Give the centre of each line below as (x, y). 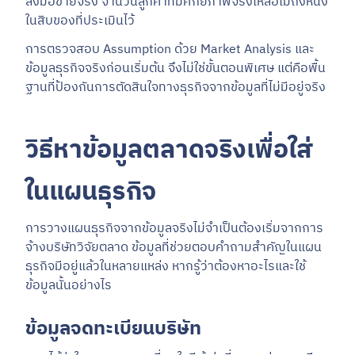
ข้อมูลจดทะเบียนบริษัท (113, 328)
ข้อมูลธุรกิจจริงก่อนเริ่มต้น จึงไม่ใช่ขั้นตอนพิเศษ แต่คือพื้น (176, 68)
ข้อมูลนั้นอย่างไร (69, 285)
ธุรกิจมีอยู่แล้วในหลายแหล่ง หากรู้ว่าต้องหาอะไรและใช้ (166, 266)
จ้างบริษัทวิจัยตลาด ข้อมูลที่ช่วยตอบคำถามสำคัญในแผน (174, 247)
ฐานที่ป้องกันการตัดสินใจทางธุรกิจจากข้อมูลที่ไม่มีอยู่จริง (176, 87)
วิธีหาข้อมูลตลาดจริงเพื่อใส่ (169, 150)
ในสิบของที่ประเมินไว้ (80, 21)
